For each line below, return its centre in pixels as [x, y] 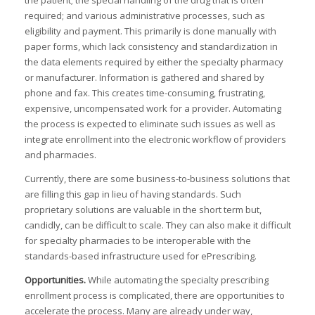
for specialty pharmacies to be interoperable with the [137, 241]
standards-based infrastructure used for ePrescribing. [140, 256]
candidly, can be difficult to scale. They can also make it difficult [157, 225]
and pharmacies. [60, 155]
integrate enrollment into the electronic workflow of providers [155, 140]
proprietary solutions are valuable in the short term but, [143, 210]
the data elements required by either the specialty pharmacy [154, 62]
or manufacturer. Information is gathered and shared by [144, 78]
